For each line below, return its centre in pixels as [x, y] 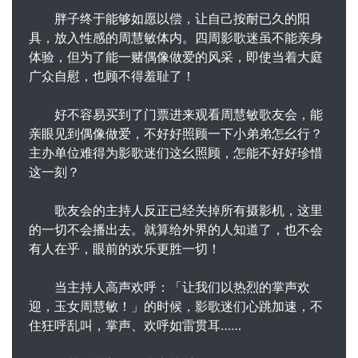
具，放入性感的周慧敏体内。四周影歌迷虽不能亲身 [176, 37]
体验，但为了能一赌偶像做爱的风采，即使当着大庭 [176, 56]
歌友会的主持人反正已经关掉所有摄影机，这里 [176, 210]
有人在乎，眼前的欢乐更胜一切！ [125, 248]
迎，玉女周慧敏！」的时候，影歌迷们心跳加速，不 [176, 306]
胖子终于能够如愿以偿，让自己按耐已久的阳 [169, 18]
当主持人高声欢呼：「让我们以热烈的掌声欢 [169, 286]
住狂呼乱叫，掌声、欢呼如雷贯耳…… [135, 325]
